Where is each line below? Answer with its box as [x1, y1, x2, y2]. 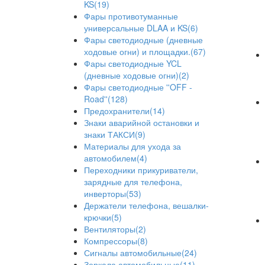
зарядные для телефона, [84, 176, 182, 188]
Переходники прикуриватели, [84, 164, 198, 176]
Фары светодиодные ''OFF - [84, 81, 192, 93]
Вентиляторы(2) [84, 223, 146, 235]
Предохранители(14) [84, 105, 165, 117]
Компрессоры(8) [84, 235, 148, 247]
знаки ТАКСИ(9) [84, 128, 146, 140]
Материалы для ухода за [84, 140, 181, 152]
